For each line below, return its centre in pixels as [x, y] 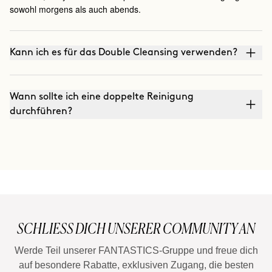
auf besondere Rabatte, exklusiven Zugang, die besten [136, 265]
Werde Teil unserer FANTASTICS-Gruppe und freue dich [136, 250]
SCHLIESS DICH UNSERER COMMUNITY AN [136, 228]
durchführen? [41, 111]
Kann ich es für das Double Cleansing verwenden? [124, 52]
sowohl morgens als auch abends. [75, 9]
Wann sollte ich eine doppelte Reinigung [102, 97]
